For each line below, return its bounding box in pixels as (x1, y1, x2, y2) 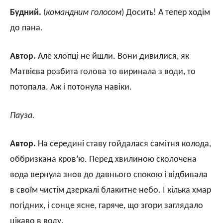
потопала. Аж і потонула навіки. (10, 82, 132, 92)
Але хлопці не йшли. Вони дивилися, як (36, 51, 189, 61)
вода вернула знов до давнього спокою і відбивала (10, 170, 208, 180)
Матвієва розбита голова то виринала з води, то (10, 67, 196, 77)
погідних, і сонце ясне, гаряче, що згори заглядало (10, 201, 203, 211)
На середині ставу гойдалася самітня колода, (36, 139, 211, 149)
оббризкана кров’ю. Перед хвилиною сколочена (10, 154, 197, 164)
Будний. (10, 7, 41, 17)
